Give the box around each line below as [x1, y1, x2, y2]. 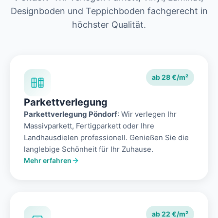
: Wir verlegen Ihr [117, 109, 177, 119]
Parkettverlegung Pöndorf [24, 109, 117, 119]
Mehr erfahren [24, 156, 72, 165]
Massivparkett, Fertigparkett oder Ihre [24, 121, 154, 131]
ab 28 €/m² [152, 73, 188, 82]
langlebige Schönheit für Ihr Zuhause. [24, 145, 153, 154]
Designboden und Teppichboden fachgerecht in [10, 6, 208, 17]
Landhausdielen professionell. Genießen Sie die [24, 133, 189, 143]
